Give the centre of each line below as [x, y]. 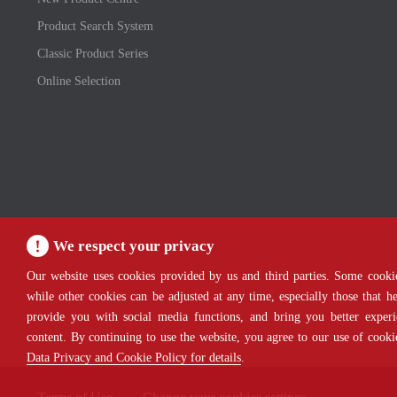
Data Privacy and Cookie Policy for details [134, 358]
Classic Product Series [93, 54]
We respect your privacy [134, 246]
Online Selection [79, 81]
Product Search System [95, 26]
